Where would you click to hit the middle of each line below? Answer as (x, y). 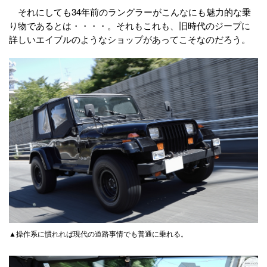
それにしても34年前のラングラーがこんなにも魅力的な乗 (130, 12)
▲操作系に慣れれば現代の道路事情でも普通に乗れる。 (98, 234)
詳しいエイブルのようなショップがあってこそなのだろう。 (130, 39)
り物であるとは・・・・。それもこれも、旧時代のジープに (130, 26)
